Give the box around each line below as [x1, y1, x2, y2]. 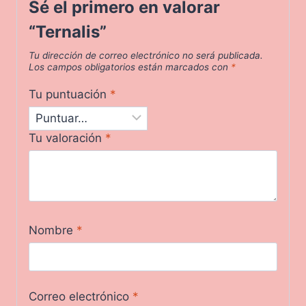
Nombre [29, 223, 76, 237]
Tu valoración [29, 131, 105, 145]
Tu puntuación [29, 87, 110, 101]
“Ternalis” [29, 21, 107, 42]
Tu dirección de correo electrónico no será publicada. [29, 49, 263, 61]
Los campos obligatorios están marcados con [29, 61, 231, 72]
